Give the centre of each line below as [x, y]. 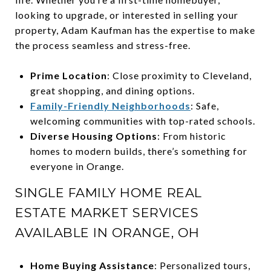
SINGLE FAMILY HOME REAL [109, 192]
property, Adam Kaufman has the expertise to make [135, 30]
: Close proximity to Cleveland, [179, 75]
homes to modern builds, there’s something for [139, 151]
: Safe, [204, 105]
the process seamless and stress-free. [103, 45]
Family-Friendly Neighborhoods [110, 105]
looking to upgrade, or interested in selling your [127, 15]
